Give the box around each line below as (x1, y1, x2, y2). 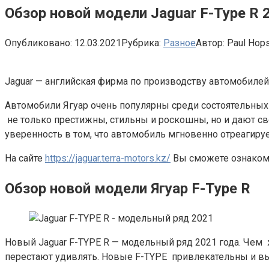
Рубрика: (121, 37, 161, 49)
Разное (163, 37, 196, 49)
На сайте (5, 152, 45, 164)
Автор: (196, 37, 225, 49)
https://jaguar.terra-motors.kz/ (45, 152, 171, 164)
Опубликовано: (5, 37, 72, 49)
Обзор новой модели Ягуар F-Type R (5, 180, 250, 197)
